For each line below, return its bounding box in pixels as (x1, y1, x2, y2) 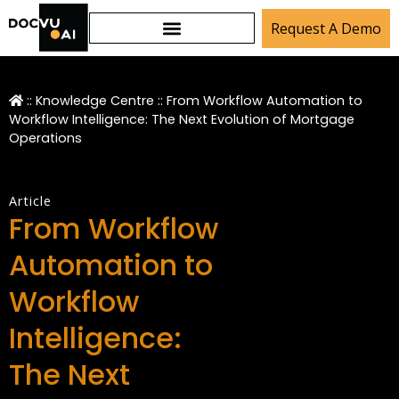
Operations (9, 129, 82, 147)
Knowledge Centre (36, 92, 154, 110)
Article (9, 192, 52, 209)
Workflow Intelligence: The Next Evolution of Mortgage (9, 110, 354, 128)
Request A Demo (271, 18, 381, 38)
